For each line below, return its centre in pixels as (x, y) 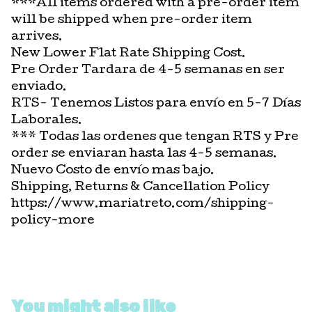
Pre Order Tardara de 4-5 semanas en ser (148, 70)
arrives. (37, 37)
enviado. (39, 87)
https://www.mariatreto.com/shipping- (143, 204)
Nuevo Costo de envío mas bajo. (113, 171)
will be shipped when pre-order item (132, 20)
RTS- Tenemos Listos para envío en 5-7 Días (156, 104)
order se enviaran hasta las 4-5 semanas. (144, 154)
